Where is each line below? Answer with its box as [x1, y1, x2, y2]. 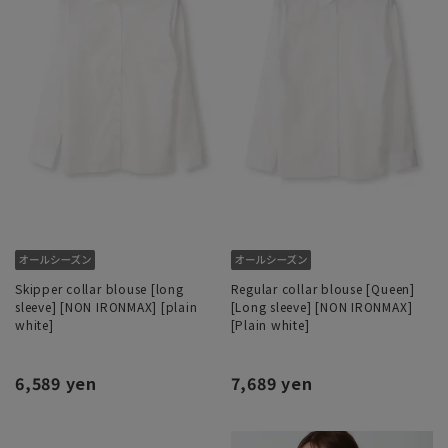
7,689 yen [230, 371, 313, 396]
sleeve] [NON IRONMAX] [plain [15, 298, 198, 316]
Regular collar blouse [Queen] [230, 280, 415, 298]
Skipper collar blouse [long [15, 280, 184, 298]
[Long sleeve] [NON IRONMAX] [230, 298, 413, 316]
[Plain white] [230, 316, 310, 334]
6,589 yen [15, 371, 97, 396]
